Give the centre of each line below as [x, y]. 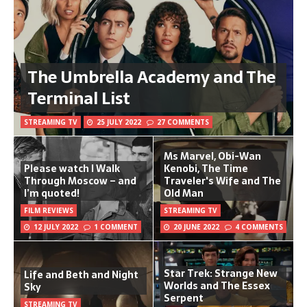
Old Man [184, 193]
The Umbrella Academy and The [151, 77]
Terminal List [79, 98]
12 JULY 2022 [56, 226]
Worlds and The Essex [217, 285]
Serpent [184, 298]
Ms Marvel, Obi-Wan [212, 156]
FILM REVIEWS [49, 210]
